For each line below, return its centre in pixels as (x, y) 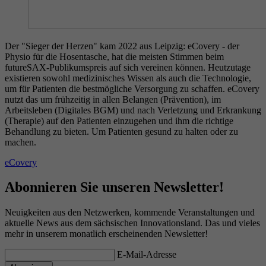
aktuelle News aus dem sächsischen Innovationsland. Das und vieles (132, 223)
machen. (20, 142)
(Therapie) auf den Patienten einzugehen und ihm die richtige (119, 121)
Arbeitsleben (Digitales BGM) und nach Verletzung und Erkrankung (133, 110)
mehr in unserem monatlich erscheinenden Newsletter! (106, 234)
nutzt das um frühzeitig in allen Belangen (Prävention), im (113, 99)
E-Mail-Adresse (147, 255)
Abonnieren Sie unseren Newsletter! (114, 187)
